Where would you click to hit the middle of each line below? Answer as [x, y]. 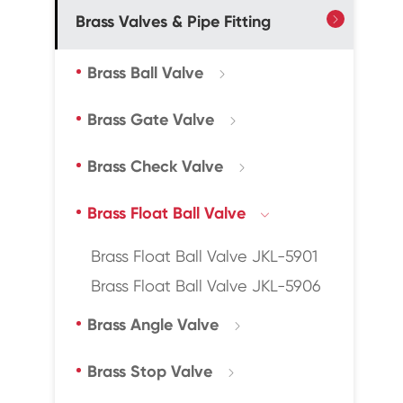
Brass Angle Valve [152, 325]
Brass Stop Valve [149, 372]
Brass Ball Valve [145, 73]
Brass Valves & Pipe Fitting [173, 22]
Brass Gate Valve [150, 120]
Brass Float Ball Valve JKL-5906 [206, 286]
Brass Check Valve [155, 166]
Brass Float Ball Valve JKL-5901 [204, 256]
